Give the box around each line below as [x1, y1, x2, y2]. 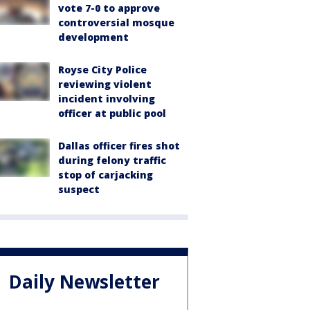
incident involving [58, 92, 155, 105]
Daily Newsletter [9, 269, 160, 295]
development [58, 30, 129, 44]
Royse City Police [58, 63, 147, 76]
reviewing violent [58, 77, 152, 91]
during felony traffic [58, 154, 166, 167]
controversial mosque [58, 16, 174, 29]
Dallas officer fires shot [58, 139, 180, 152]
